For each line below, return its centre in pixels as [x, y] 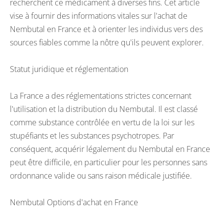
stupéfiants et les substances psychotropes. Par [92, 136]
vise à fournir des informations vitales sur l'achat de [99, 16]
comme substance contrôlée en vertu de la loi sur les [102, 122]
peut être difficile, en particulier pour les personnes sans [109, 162]
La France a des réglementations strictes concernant [101, 96]
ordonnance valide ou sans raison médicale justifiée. [101, 176]
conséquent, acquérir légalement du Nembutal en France [110, 149]
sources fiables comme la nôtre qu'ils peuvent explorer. [107, 42]
